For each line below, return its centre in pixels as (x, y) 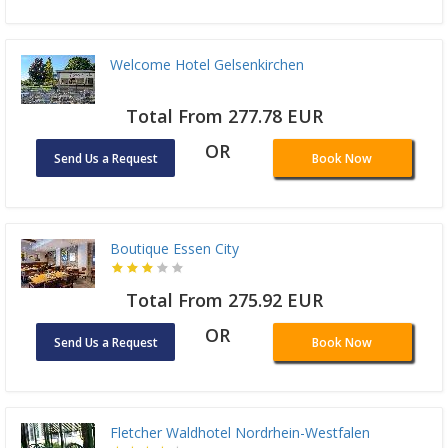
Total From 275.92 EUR (224, 300)
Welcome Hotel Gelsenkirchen (207, 65)
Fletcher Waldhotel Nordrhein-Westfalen (240, 433)
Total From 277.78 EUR (224, 116)
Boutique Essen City (174, 249)
